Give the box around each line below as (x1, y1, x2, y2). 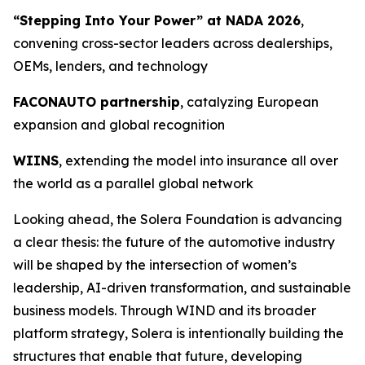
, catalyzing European (180, 94, 319, 110)
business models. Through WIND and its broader (13, 302, 316, 319)
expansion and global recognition (13, 117, 225, 133)
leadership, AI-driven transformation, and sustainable (13, 279, 351, 296)
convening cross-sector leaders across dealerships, (13, 35, 332, 51)
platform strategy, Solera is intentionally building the (13, 325, 344, 341)
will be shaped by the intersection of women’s (13, 257, 297, 273)
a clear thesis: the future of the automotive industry (13, 234, 335, 250)
